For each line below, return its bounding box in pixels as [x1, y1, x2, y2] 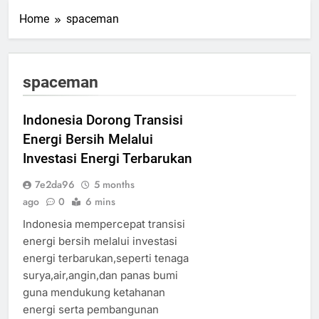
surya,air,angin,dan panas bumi [23, 268, 178, 283]
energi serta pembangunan [23, 303, 159, 317]
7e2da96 [35, 177, 75, 192]
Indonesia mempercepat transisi [23, 217, 185, 231]
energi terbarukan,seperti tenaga [23, 251, 189, 266]
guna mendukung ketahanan [23, 286, 165, 300]
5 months [94, 177, 135, 192]
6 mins [85, 194, 115, 209]
